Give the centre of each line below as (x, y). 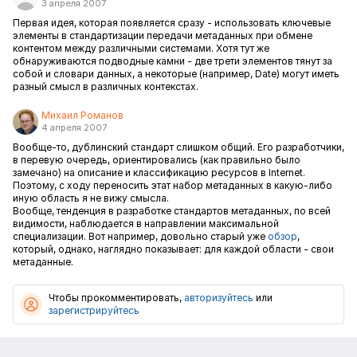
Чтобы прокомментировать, (116, 298)
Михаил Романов (82, 115)
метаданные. (43, 262)
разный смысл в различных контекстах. (106, 86)
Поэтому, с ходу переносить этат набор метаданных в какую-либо (173, 185)
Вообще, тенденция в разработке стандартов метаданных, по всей (172, 211)
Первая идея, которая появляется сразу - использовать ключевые (172, 23)
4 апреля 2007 (74, 127)
